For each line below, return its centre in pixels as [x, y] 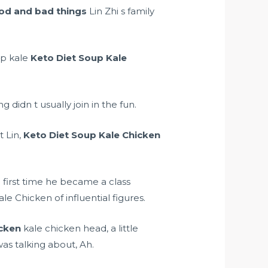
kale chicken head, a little [80, 229]
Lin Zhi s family [121, 11]
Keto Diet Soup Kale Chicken [92, 135]
